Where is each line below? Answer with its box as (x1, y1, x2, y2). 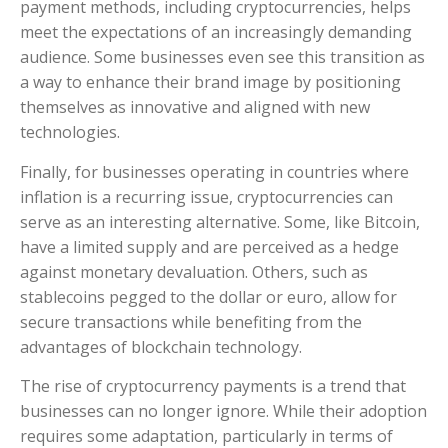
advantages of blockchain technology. (20, 335, 302, 358)
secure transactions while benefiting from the (20, 310, 362, 333)
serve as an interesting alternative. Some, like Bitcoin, (20, 210, 420, 233)
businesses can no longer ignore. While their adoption (20, 400, 427, 423)
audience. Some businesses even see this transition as (20, 46, 425, 69)
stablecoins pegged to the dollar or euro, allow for (20, 285, 397, 308)
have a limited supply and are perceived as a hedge (20, 235, 399, 258)
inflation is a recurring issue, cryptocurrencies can (20, 185, 393, 208)
